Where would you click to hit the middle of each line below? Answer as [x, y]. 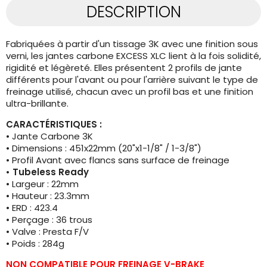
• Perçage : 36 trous [49, 219]
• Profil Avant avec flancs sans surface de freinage [119, 160]
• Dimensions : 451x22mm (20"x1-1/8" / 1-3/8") [104, 148]
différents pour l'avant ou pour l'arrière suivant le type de [132, 79]
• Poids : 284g [35, 243]
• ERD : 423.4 [32, 207]
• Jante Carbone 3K [49, 136]
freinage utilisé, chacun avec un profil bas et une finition [130, 91]
